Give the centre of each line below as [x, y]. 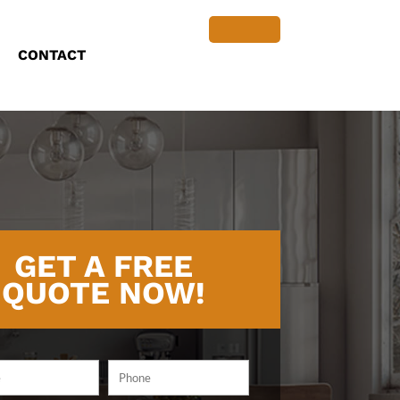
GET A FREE [104, 266]
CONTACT [52, 55]
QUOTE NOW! [104, 293]
